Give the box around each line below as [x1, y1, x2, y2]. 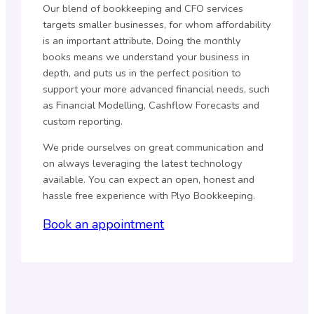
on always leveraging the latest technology [43, 156, 243, 171]
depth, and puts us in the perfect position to [43, 66, 242, 81]
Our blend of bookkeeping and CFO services [43, 1, 244, 16]
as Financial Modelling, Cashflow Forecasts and [43, 98, 260, 113]
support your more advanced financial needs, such [43, 82, 271, 97]
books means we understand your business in [43, 50, 250, 64]
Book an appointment [43, 215, 165, 233]
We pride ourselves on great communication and [43, 140, 264, 155]
